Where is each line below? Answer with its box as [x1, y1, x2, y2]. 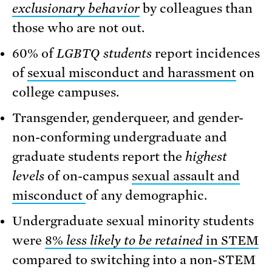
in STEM [203, 233, 259, 248]
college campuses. [12, 84, 119, 100]
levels [12, 168, 44, 183]
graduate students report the [12, 149, 185, 164]
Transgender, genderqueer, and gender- [12, 110, 243, 125]
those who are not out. [12, 20, 144, 35]
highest [185, 149, 227, 164]
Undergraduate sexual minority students [12, 213, 254, 228]
